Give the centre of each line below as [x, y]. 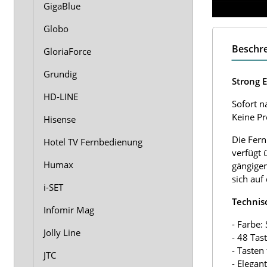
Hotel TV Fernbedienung [93, 142]
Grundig [60, 74]
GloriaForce [67, 51]
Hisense [60, 119]
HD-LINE [61, 97]
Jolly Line [62, 232]
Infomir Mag [69, 210]
